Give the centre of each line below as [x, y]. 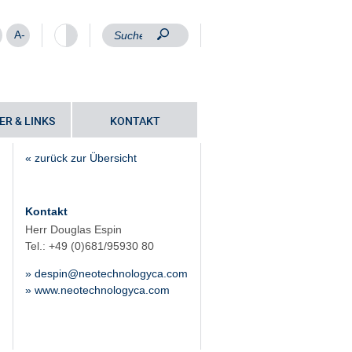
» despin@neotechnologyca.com [106, 274]
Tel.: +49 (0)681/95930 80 [90, 246]
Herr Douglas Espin [73, 229]
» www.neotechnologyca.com [97, 290]
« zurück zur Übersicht [81, 158]
